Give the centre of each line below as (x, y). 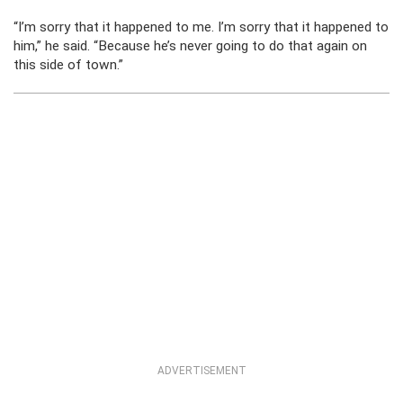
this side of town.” (68, 65)
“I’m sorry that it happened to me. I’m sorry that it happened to (201, 27)
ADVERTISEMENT (201, 371)
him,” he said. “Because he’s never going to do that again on (190, 46)
